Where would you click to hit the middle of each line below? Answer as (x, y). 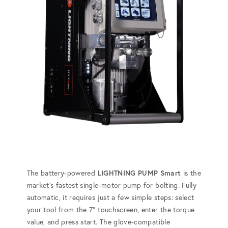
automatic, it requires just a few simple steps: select (110, 197)
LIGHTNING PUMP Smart (139, 173)
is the (191, 173)
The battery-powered (62, 173)
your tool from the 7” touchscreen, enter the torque (111, 209)
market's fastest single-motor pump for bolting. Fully (112, 185)
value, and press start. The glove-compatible (98, 222)
